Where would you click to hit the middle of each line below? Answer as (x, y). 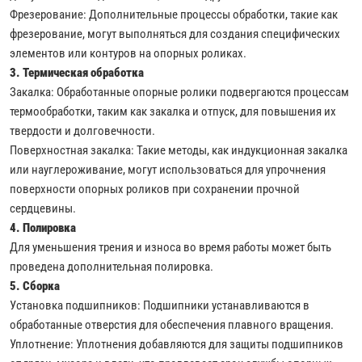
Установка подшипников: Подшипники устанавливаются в (160, 305)
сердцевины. (43, 208)
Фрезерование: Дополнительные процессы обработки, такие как (174, 14)
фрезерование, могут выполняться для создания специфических (175, 34)
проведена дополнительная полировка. (112, 266)
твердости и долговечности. (82, 130)
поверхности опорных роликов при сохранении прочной (155, 189)
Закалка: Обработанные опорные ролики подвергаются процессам (179, 92)
